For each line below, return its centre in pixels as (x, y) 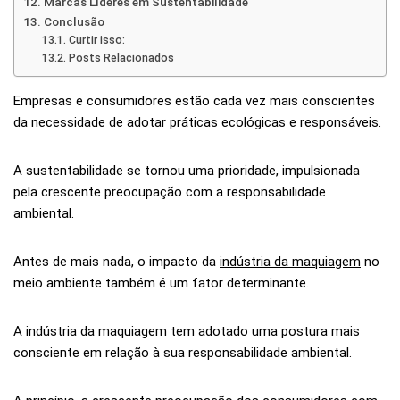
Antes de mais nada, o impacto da (117, 261)
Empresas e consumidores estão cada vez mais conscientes (194, 100)
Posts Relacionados (121, 58)
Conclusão (74, 21)
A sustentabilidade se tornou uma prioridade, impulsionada (187, 170)
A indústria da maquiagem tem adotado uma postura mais (187, 331)
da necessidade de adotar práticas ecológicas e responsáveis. (197, 122)
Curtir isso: (96, 40)
